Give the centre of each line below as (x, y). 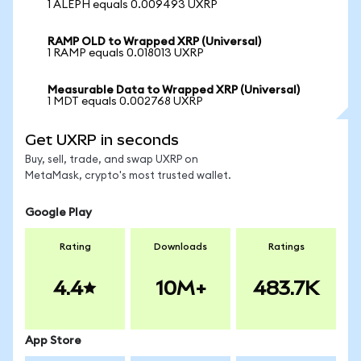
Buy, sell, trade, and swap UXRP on (112, 160)
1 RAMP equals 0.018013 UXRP (126, 53)
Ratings (286, 247)
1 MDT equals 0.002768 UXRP (125, 102)
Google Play (58, 213)
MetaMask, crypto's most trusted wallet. (128, 176)
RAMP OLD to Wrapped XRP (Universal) (154, 42)
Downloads (180, 247)
